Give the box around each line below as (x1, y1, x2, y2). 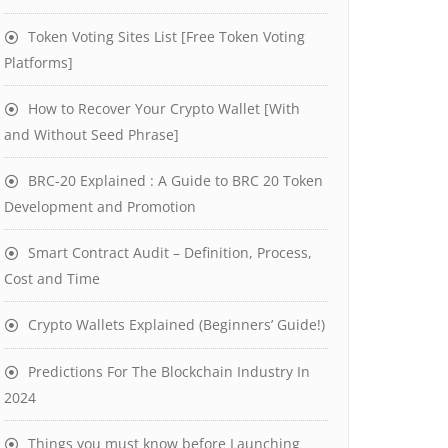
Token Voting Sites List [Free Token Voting (28, 27, 305, 46)
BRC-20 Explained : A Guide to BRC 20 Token (28, 171, 323, 190)
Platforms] (4, 53, 73, 72)
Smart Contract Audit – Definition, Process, (28, 243, 312, 262)
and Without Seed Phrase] (4, 125, 179, 144)
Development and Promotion (4, 197, 196, 216)
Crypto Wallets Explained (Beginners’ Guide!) (28, 315, 325, 334)
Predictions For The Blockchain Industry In (28, 362, 310, 381)
